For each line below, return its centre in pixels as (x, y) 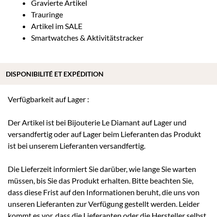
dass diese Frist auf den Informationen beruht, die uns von (104, 192)
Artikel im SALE (57, 26)
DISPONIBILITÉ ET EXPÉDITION (55, 74)
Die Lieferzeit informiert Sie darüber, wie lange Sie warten (102, 169)
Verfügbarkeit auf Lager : (48, 99)
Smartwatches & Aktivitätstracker (87, 37)
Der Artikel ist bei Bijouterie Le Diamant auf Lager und (97, 122)
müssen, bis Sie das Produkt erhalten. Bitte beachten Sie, (101, 180)
